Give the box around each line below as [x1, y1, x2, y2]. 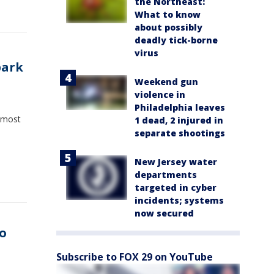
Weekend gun [135, 76, 198, 88]
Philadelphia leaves [135, 102, 225, 114]
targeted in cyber [135, 182, 217, 194]
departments [135, 169, 197, 181]
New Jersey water [135, 156, 217, 168]
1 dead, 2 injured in [135, 114, 223, 127]
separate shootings [135, 127, 225, 139]
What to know [135, 9, 201, 21]
